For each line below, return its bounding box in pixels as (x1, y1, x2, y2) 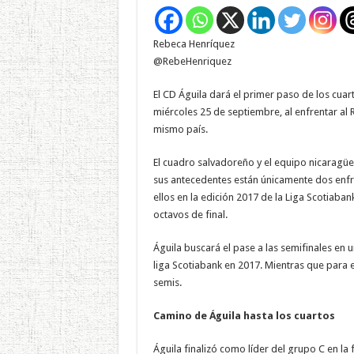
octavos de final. (153, 208, 228, 220)
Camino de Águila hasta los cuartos (153, 309, 337, 322)
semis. (153, 276, 182, 288)
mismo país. (153, 122, 208, 135)
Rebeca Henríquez (153, 37, 235, 50)
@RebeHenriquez (153, 55, 232, 67)
